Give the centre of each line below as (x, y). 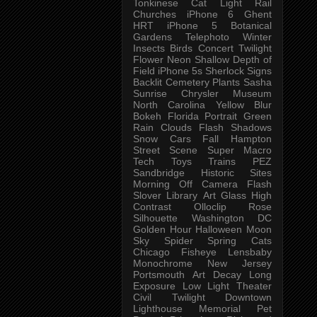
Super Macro (240, 150)
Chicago (151, 252)
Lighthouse (158, 308)
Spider (178, 240)
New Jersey (240, 263)
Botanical (251, 25)
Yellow (230, 104)
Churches (155, 14)
